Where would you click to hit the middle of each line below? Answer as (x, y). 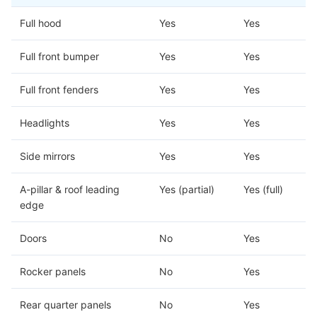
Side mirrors (47, 156)
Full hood (41, 23)
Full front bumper (59, 56)
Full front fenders (59, 90)
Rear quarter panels (65, 305)
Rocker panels (53, 271)
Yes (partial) (187, 189)
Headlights (45, 123)
